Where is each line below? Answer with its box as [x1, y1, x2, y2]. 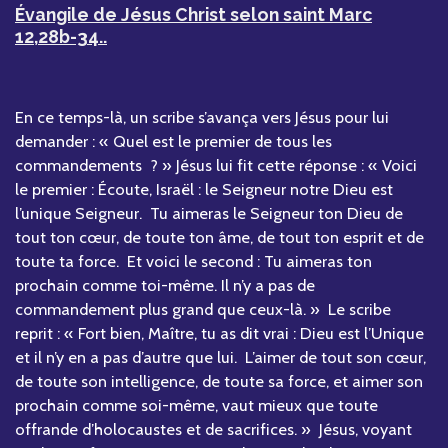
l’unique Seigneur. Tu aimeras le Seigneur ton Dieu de [15, 202, 403, 223]
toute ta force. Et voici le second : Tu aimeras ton [15, 250, 372, 271]
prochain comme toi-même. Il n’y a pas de [15, 274, 315, 295]
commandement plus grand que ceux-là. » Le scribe [15, 298, 391, 319]
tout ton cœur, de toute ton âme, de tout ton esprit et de [15, 226, 424, 247]
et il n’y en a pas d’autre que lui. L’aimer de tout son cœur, [15, 346, 426, 367]
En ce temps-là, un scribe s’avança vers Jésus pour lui [15, 106, 389, 127]
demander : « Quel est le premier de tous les [15, 130, 332, 151]
